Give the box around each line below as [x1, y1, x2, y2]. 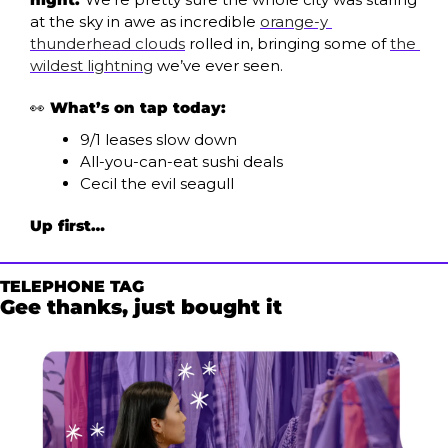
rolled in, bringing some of [185, 34, 390, 53]
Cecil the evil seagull [80, 174, 234, 193]
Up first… [30, 216, 105, 235]
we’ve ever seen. [153, 56, 287, 75]
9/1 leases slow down [80, 130, 237, 149]
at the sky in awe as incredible [30, 12, 260, 31]
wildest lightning [30, 56, 153, 75]
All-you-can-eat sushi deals [80, 152, 283, 171]
